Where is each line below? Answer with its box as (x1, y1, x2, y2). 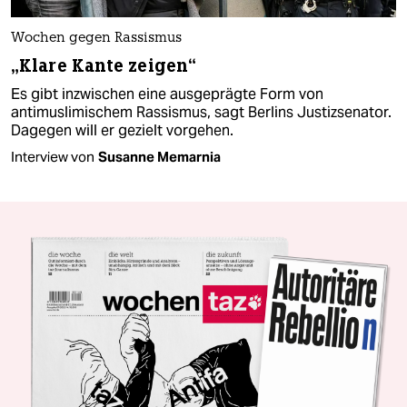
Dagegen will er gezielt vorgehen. (11, 120, 233, 140)
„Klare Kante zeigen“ (11, 54, 196, 77)
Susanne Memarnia (98, 147, 221, 165)
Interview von (11, 147, 94, 165)
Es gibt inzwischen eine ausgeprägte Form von (11, 84, 323, 104)
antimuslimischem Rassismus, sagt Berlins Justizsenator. (11, 102, 392, 122)
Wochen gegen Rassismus (11, 31, 182, 45)
